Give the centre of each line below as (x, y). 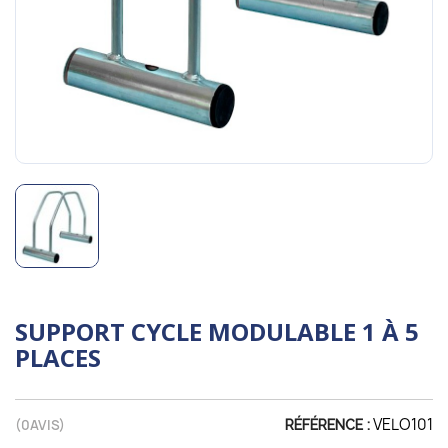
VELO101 (403, 424)
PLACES (58, 357)
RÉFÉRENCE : (327, 424)
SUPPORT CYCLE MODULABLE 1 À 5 (217, 331)
